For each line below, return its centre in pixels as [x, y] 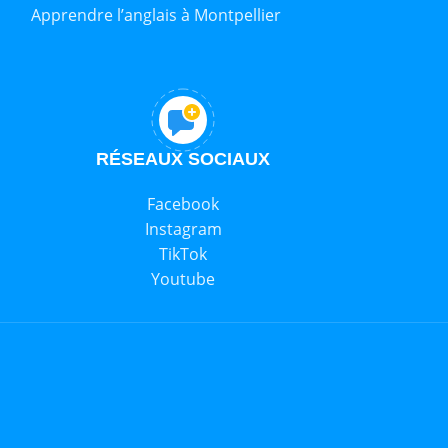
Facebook [183, 204]
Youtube [183, 279]
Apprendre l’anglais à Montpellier [155, 15]
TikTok [183, 254]
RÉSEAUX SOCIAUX [183, 159]
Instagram [183, 229]
